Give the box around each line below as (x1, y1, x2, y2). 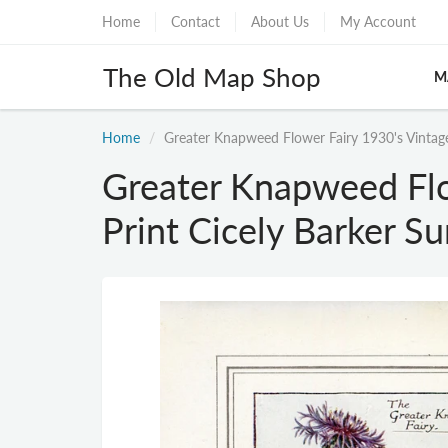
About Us (251, 13, 309, 30)
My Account (340, 13, 416, 30)
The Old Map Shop (103, 61, 321, 93)
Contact (171, 13, 220, 30)
